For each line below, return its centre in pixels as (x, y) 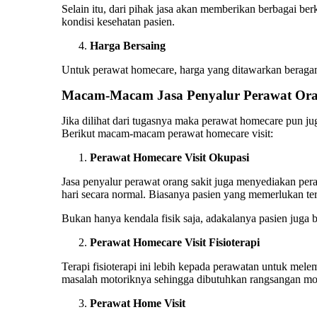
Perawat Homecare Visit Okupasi (169, 157)
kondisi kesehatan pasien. (118, 21)
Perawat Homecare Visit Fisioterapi (175, 242)
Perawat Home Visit (138, 303)
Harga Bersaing (128, 45)
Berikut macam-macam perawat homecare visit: (167, 133)
